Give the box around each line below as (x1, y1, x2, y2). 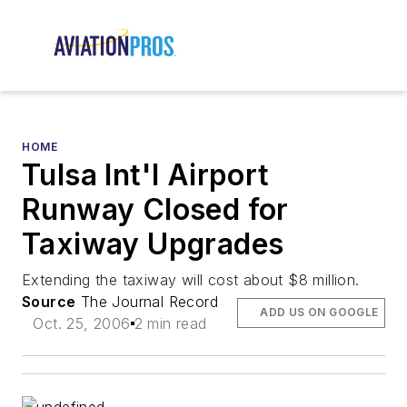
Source (22, 293, 76, 312)
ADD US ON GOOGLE (260, 305, 379, 320)
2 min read (134, 314, 207, 333)
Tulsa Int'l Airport (22, 157, 270, 194)
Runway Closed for (22, 192, 289, 228)
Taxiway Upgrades (22, 226, 284, 263)
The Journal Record (75, 293, 219, 312)
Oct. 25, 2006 (33, 314, 131, 333)
